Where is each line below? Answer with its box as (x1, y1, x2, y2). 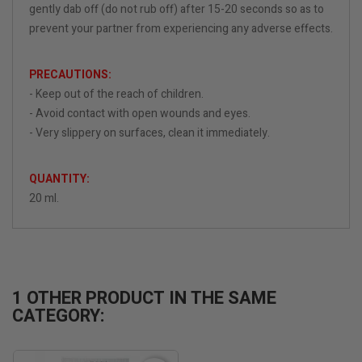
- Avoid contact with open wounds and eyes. (29, 105, 250, 123)
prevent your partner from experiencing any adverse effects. (29, 20, 333, 38)
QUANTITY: (29, 170, 90, 188)
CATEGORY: (12, 303, 105, 330)
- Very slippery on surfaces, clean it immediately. (29, 124, 270, 142)
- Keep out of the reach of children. (29, 86, 204, 103)
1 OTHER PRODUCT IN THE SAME (12, 285, 276, 312)
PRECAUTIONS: (29, 66, 112, 84)
